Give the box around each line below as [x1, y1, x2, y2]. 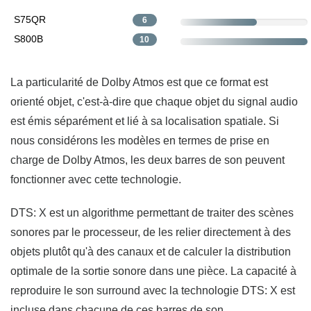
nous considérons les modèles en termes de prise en [10, 134, 269, 146]
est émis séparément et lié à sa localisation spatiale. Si [10, 115, 279, 127]
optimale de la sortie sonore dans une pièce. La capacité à [10, 264, 296, 277]
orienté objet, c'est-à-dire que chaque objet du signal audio [10, 95, 298, 108]
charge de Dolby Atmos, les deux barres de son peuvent [10, 153, 285, 166]
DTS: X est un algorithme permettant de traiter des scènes [10, 206, 294, 219]
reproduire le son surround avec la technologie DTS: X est [10, 284, 295, 296]
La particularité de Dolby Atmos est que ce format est [10, 76, 268, 88]
